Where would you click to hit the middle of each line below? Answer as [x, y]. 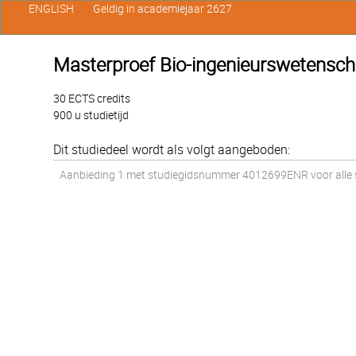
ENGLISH [51, 9]
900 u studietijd [91, 115]
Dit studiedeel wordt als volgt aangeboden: [172, 150]
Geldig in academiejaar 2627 [162, 9]
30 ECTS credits [92, 99]
